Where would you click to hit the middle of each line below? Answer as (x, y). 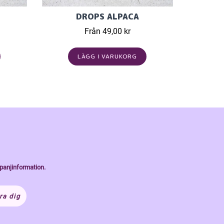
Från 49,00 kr (107, 31)
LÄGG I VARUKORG (107, 56)
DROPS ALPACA (107, 16)
